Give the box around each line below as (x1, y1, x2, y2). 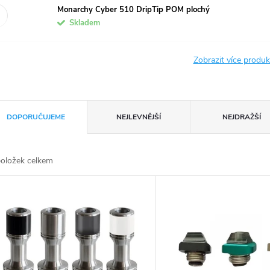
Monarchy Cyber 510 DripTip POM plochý (57, 4, 210, 15)
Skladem (69, 17, 101, 28)
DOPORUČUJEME (6, 112, 65, 122)
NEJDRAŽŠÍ (222, 112, 261, 122)
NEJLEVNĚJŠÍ (116, 112, 162, 122)
